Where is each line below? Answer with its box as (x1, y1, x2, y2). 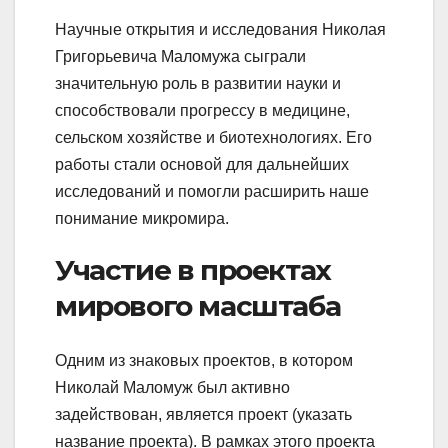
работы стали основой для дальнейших (55, 156, 349, 174)
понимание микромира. (55, 210, 229, 228)
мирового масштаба (55, 289, 341, 324)
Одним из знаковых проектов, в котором (55, 351, 353, 369)
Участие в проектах (55, 253, 331, 288)
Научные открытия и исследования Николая (55, 21, 386, 39)
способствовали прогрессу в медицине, (55, 102, 350, 120)
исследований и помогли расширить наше (55, 183, 369, 201)
